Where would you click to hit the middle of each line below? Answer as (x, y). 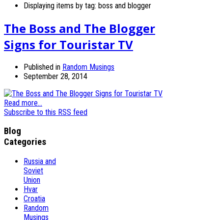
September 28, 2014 (55, 76)
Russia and (40, 162)
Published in (42, 67)
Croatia (34, 199)
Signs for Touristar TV (69, 44)
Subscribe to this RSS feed (46, 112)
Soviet (33, 171)
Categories (25, 142)
